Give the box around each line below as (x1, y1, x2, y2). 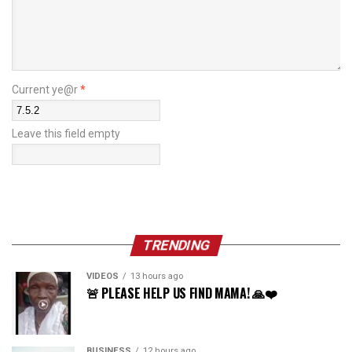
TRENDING (140, 236, 212, 253)
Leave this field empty (12, 126, 120, 140)
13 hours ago (130, 270, 183, 281)
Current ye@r (12, 82, 80, 96)
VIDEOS (86, 270, 119, 281)
